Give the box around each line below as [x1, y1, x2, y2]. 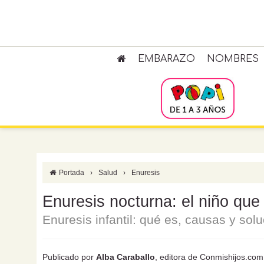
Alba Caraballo [96, 252, 155, 262]
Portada [57, 169, 85, 177]
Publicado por [42, 252, 96, 262]
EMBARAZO [137, 54, 195, 64]
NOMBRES [206, 54, 259, 64]
